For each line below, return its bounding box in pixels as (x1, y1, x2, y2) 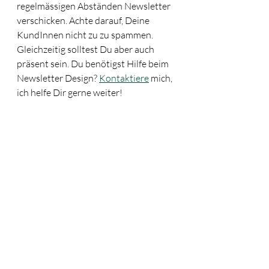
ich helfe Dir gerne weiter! (17, 86, 122, 98)
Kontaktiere (99, 71, 149, 84)
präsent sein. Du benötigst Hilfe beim (17, 57, 171, 70)
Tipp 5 (17, 249, 59, 267)
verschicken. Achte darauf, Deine (17, 14, 151, 26)
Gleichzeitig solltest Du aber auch (17, 43, 156, 55)
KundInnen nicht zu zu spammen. (17, 28, 155, 41)
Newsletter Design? (17, 71, 99, 84)
